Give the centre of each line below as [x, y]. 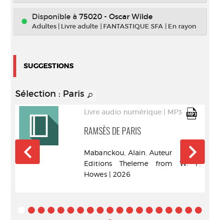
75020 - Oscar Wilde [116, 16]
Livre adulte [80, 26]
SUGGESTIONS [49, 66]
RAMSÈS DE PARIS [112, 132]
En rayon [182, 26]
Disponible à [55, 16]
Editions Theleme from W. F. [142, 163]
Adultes [45, 26]
